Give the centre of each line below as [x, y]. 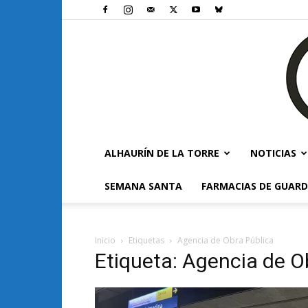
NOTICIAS [273, 153]
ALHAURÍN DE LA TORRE [162, 153]
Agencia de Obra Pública [225, 240]
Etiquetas [146, 240]
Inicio [105, 240]
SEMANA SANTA [143, 186]
